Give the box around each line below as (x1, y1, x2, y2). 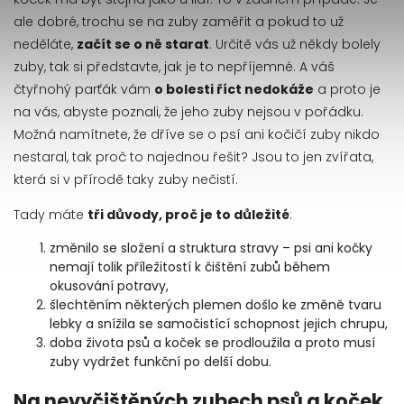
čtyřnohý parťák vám (14, 80, 154, 98)
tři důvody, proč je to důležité (87, 206, 289, 224)
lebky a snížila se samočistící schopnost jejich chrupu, (50, 315, 388, 333)
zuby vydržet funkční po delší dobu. (50, 353, 271, 371)
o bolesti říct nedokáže (154, 80, 314, 98)
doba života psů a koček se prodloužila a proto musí (50, 334, 375, 352)
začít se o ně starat (77, 35, 209, 53)
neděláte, (14, 35, 73, 53)
